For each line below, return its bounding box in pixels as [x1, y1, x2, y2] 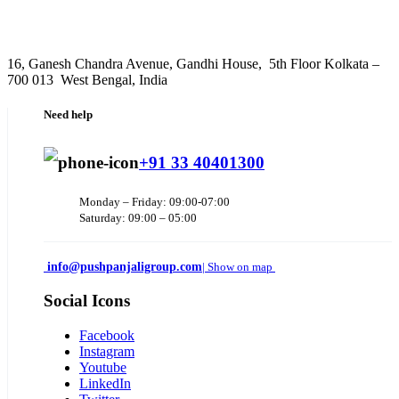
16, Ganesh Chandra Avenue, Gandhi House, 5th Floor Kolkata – [7, 55, 379, 71]
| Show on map [202, 260, 275, 274]
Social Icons [44, 290, 130, 310]
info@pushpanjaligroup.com [47, 260, 202, 274]
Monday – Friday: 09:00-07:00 [79, 195, 230, 209]
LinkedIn [79, 375, 131, 391]
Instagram [79, 343, 134, 359]
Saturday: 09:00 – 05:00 [79, 211, 197, 225]
